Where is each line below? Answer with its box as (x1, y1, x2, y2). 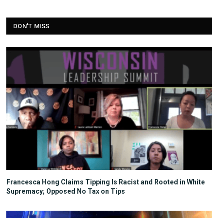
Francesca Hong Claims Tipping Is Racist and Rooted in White (6, 178, 205, 186)
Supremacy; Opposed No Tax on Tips (6, 187, 125, 196)
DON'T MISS (13, 22, 50, 30)
